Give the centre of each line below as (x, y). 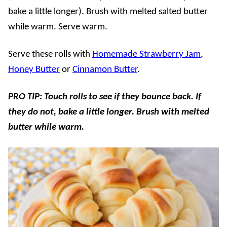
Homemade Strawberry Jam (146, 55)
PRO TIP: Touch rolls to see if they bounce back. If (105, 97)
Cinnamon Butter (105, 70)
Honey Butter (34, 70)
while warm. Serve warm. (58, 27)
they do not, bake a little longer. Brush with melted (109, 112)
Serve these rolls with (50, 55)
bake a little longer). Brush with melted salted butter (108, 12)
